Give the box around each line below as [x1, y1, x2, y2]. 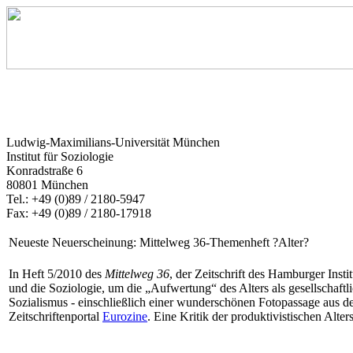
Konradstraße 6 [6, 164, 83, 177]
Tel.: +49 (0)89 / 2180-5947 [6, 192, 145, 206]
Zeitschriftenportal [9, 310, 102, 323]
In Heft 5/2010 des [9, 267, 105, 281]
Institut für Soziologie [6, 150, 113, 163]
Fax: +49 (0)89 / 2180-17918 [6, 206, 151, 220]
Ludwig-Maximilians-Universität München [6, 136, 220, 149]
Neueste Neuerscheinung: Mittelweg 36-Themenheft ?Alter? [9, 236, 309, 249]
